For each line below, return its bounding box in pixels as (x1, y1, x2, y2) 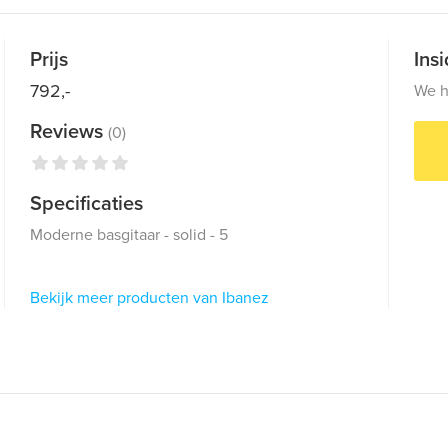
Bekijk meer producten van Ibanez (30, 288, 270, 308)
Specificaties (30, 192, 144, 216)
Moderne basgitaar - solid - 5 (30, 225, 229, 245)
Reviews (30, 120, 109, 144)
